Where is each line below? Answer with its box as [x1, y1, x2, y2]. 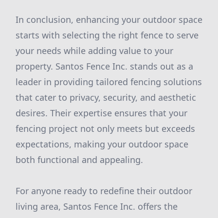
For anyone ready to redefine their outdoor [16, 185, 192, 197]
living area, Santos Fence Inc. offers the [16, 200, 178, 212]
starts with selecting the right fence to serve [16, 29, 199, 41]
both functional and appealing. [16, 154, 143, 165]
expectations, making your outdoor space [16, 138, 188, 150]
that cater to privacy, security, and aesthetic [16, 91, 196, 103]
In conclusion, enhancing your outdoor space [16, 14, 202, 25]
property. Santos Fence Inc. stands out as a [16, 60, 193, 72]
